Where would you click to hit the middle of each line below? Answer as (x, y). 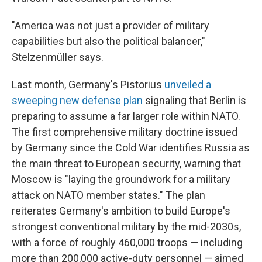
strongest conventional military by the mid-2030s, (126, 227)
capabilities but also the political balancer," (108, 42)
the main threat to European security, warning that (126, 164)
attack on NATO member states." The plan (108, 195)
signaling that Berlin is (194, 101)
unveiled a (188, 85)
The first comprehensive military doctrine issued (125, 132)
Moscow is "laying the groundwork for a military (121, 180)
